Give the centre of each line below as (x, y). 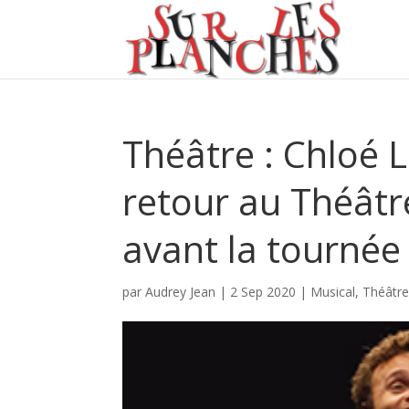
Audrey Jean (181, 292)
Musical (333, 292)
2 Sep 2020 (263, 292)
